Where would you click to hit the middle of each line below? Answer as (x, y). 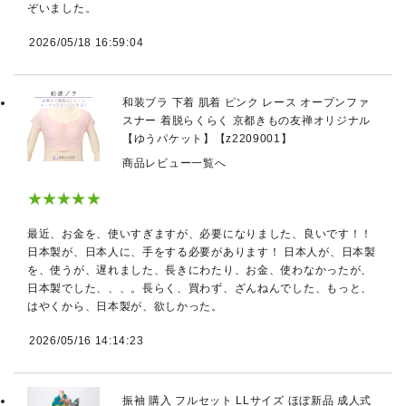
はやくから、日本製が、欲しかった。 (125, 306)
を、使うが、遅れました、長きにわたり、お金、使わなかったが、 (200, 270)
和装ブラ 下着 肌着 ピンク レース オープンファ (246, 102)
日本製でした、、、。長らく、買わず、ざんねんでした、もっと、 (200, 288)
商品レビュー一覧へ (174, 163)
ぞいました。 (62, 8)
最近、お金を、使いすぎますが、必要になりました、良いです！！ (200, 234)
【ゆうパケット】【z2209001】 (208, 139)
